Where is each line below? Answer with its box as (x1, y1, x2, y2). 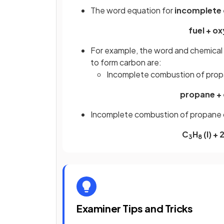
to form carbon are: (90, 56, 161, 67)
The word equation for (90, 4, 174, 15)
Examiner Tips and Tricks (76, 201, 193, 214)
